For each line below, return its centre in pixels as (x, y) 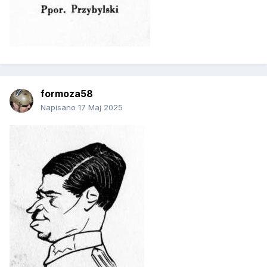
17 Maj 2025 (100, 108)
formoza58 (67, 94)
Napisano (59, 108)
